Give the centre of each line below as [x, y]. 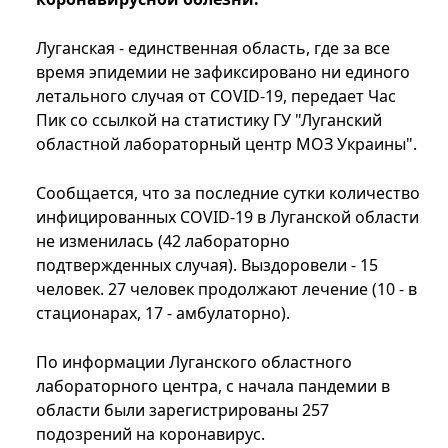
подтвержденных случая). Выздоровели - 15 [207, 265]
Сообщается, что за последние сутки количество [228, 193]
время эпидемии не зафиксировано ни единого [223, 72]
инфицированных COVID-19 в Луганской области [227, 217]
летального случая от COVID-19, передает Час [216, 96]
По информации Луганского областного [194, 362]
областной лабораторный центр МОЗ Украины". [228, 144]
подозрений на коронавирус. [150, 434]
